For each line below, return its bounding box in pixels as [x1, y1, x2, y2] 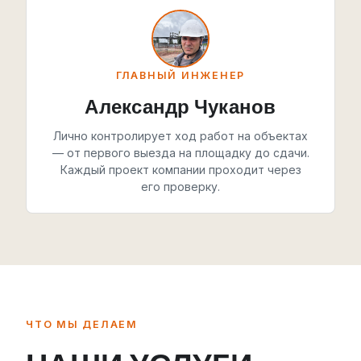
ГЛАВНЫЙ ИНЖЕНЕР [115, 68, 246, 81]
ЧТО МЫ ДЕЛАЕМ [26, 317, 138, 330]
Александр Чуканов [85, 93, 276, 118]
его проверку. [141, 179, 220, 193]
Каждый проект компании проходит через [60, 162, 301, 176]
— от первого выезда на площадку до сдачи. [52, 145, 309, 160]
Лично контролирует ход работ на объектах [53, 128, 308, 143]
